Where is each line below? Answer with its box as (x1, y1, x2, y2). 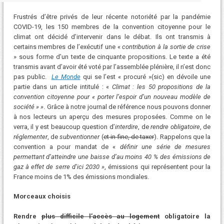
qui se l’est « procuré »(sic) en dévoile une (80, 72, 211, 80)
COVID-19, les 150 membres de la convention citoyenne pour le (13, 22, 211, 30)
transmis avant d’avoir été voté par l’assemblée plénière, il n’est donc (13, 62, 211, 70)
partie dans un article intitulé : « (13, 82, 112, 90)
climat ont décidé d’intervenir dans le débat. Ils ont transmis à (13, 32, 211, 40)
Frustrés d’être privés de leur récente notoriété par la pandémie (13, 12, 211, 20)
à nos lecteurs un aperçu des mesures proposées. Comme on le (13, 112, 211, 120)
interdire (115, 122, 138, 130)
